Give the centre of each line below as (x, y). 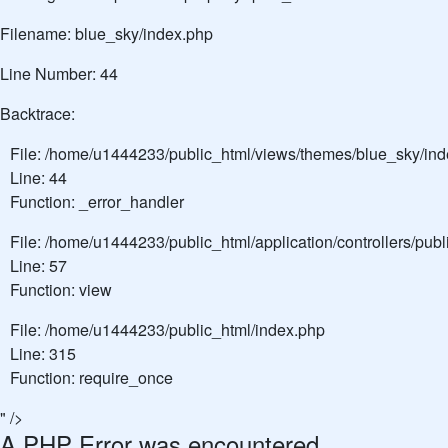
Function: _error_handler (97, 201)
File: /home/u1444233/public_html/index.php (167, 329)
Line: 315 (43, 353)
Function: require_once (91, 377)
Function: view (61, 289)
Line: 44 (38, 177)
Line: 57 (38, 265)
